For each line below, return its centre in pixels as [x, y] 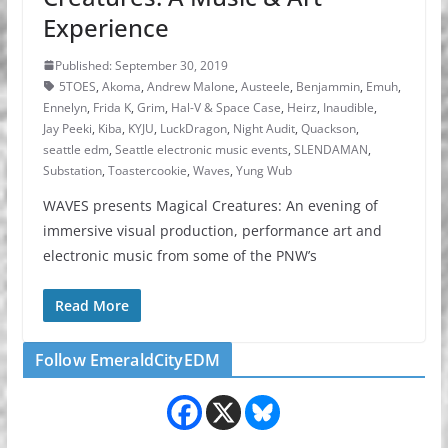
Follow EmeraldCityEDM [127, 359]
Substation [72, 170]
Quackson [328, 128]
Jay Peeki [67, 128]
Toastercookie [147, 170]
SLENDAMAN [330, 149]
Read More [91, 305]
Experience [105, 27]
